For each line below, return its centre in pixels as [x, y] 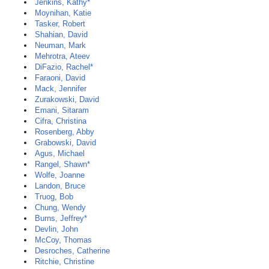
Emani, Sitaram [62, 110]
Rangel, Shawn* [62, 164]
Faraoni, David [60, 78]
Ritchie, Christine [65, 261]
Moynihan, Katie [63, 13]
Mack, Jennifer [61, 89]
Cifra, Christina [61, 121]
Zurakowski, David [67, 99]
